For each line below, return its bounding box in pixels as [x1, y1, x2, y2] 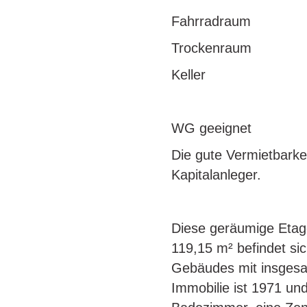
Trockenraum [171, 40, 251, 56]
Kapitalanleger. [171, 167, 261, 182]
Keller [171, 67, 206, 82]
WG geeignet [171, 121, 256, 136]
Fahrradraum [171, 14, 251, 29]
